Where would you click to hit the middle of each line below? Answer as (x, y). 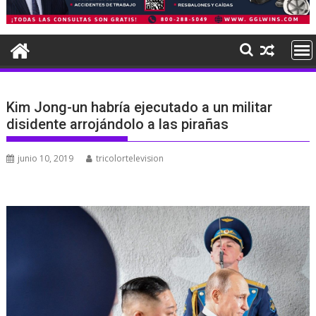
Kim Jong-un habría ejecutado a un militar (140, 107)
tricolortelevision (130, 158)
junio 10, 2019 (46, 158)
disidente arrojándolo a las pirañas (118, 124)
